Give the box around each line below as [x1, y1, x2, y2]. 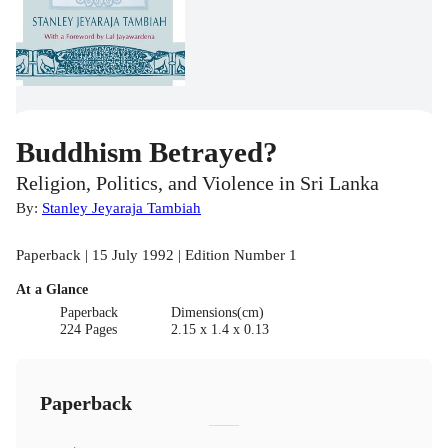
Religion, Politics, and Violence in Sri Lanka [16, 172, 379, 194]
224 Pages [60, 321, 118, 337]
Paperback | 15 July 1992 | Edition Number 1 [16, 245, 297, 263]
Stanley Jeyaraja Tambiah [42, 198, 201, 216]
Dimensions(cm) [170, 304, 264, 320]
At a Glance [16, 281, 88, 297]
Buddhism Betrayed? [16, 135, 278, 168]
